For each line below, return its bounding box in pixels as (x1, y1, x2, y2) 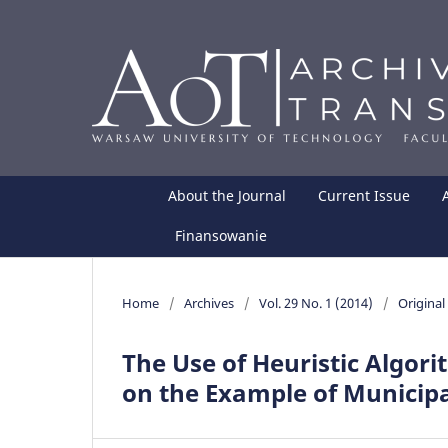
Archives (184, 293, 234, 312)
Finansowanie (175, 225, 268, 245)
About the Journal (168, 185, 287, 205)
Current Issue (318, 185, 411, 205)
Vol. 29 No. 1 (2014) (259, 293, 373, 312)
